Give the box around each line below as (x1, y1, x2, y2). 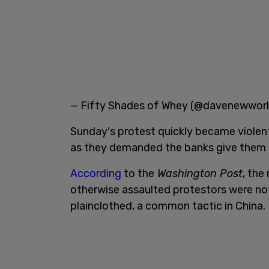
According (70, 166, 121, 180)
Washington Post (154, 166, 243, 180)
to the (121, 166, 154, 180)
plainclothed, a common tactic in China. (70, 199, 265, 213)
